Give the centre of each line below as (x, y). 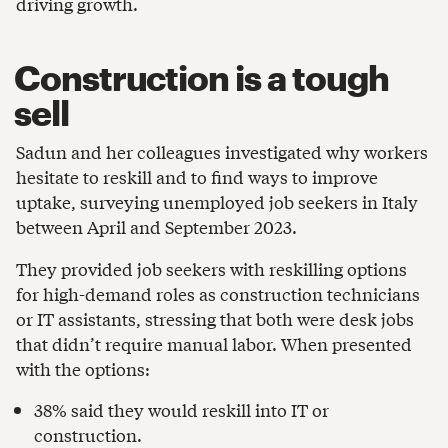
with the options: (83, 368)
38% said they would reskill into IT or (182, 410)
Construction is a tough (201, 78)
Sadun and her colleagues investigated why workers (222, 152)
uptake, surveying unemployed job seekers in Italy (217, 202)
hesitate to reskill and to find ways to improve (197, 177)
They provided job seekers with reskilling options (211, 268)
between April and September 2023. (156, 227)
